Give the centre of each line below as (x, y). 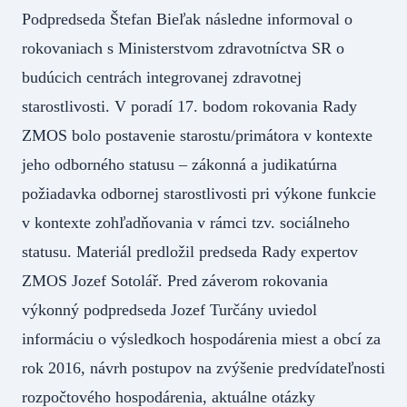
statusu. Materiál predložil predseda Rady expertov (190, 251)
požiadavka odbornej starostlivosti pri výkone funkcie (199, 193)
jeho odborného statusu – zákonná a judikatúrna (179, 164)
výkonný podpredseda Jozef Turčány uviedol (169, 309)
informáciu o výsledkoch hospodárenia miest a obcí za (201, 338)
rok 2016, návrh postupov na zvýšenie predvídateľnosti (203, 367)
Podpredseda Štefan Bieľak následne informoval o (187, 19)
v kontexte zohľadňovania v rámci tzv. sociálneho (186, 222)
